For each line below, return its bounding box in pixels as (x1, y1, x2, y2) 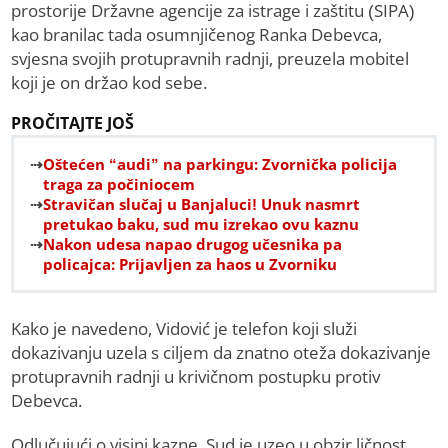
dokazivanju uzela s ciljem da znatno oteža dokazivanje (11, 341, 432, 365)
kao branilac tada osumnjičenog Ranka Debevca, (11, 23, 383, 47)
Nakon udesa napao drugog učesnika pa (43, 234, 343, 255)
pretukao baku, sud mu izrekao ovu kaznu (43, 214, 360, 235)
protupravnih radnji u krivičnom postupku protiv (11, 365, 381, 389)
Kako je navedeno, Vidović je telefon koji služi (11, 317, 358, 341)
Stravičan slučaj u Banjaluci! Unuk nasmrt (43, 194, 361, 215)
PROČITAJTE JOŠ (11, 112, 135, 135)
